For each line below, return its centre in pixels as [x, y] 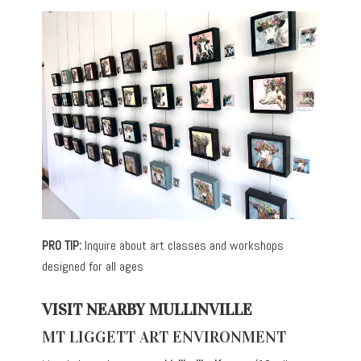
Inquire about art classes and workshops [185, 245]
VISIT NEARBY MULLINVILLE [147, 309]
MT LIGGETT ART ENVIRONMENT [164, 336]
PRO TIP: [64, 245]
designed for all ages [93, 266]
